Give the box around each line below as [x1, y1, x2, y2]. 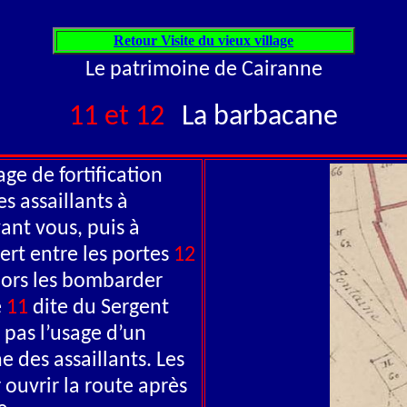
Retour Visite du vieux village [114, 33, 293, 48]
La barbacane [182, 103, 338, 132]
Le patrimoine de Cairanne [84, 59, 323, 81]
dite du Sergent [27, 297, 169, 319]
